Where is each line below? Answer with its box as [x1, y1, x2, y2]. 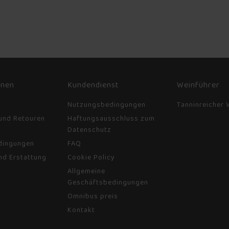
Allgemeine [67, 165, 105, 177]
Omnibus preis [67, 190, 118, 202]
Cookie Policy [67, 151, 115, 163]
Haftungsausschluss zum [67, 112, 155, 124]
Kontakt [67, 204, 95, 216]
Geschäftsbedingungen [67, 176, 148, 188]
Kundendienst [67, 78, 119, 91]
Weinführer [177, 78, 220, 91]
